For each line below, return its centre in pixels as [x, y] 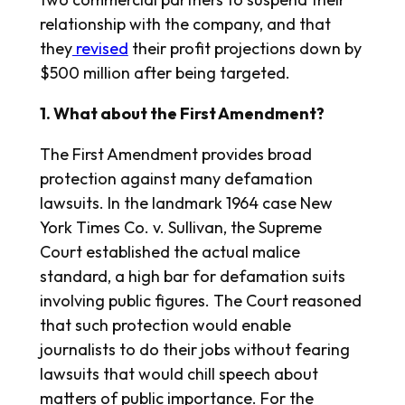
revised [100, 49]
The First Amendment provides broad [175, 155]
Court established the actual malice [170, 252]
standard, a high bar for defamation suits [192, 277]
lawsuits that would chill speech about [179, 374]
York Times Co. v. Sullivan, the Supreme [180, 228]
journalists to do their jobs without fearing [194, 350]
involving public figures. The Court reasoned [200, 301]
